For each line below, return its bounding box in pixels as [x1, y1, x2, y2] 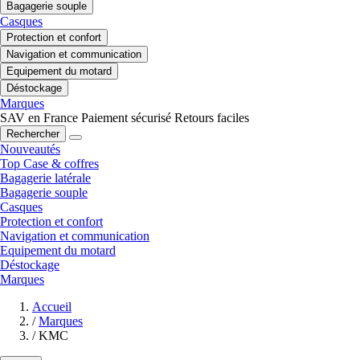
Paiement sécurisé [81, 110, 171, 125]
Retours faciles [174, 110, 249, 125]
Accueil [32, 299, 72, 313]
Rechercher [6, 127, 59, 140]
